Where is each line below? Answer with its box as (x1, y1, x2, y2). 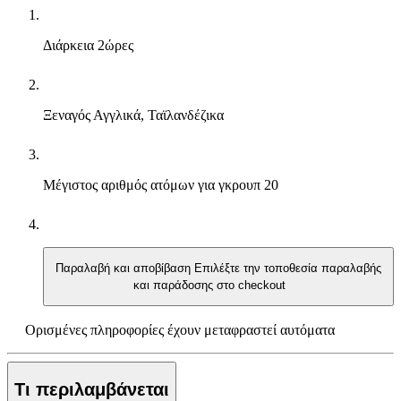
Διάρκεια (43, 37, 98, 53)
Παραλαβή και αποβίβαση (55, 261, 194, 276)
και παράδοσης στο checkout (133, 278, 286, 293)
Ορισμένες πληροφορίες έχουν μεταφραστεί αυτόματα (25, 322, 335, 338)
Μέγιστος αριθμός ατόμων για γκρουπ (43, 176, 264, 192)
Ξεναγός (43, 107, 93, 123)
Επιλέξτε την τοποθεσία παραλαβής (194, 261, 381, 276)
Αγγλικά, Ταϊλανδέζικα (93, 107, 224, 123)
